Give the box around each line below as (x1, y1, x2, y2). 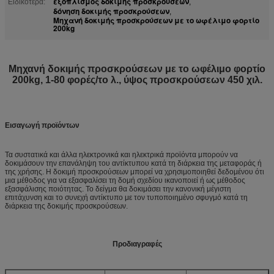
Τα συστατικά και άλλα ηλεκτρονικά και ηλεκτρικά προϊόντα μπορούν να (5, 150, 238, 159)
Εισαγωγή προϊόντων (5, 120, 80, 130)
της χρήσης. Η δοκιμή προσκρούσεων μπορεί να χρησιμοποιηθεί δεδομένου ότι (5, 167, 264, 176)
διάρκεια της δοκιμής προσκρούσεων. (5, 201, 128, 210)
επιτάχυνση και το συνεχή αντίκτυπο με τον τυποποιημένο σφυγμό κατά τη (5, 193, 248, 202)
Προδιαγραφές (112, 239, 162, 248)
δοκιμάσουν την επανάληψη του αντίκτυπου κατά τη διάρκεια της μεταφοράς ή (5, 158, 262, 168)
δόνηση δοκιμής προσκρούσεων (53, 5, 169, 17)
